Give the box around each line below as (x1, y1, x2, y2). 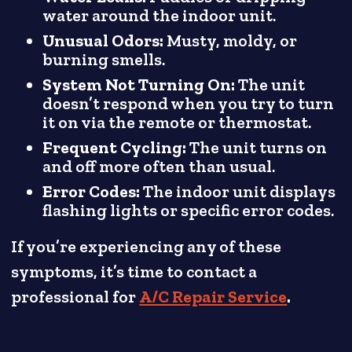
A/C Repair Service (139, 286, 288, 307)
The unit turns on (189, 137, 328, 158)
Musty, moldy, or (163, 30, 298, 51)
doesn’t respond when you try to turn (42, 93, 335, 114)
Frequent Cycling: (42, 137, 190, 158)
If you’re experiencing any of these (11, 236, 282, 257)
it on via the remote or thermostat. (42, 112, 312, 133)
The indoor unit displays (143, 181, 336, 202)
